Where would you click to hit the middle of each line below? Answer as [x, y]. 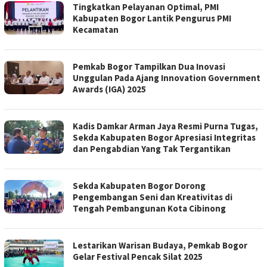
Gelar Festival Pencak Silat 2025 [138, 257]
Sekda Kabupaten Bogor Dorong [139, 186]
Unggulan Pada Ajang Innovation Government [167, 78]
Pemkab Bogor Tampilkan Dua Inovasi [149, 67]
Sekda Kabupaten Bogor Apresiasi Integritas [164, 138]
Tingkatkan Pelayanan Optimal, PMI [146, 7]
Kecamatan [96, 30]
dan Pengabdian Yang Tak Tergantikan [152, 149]
